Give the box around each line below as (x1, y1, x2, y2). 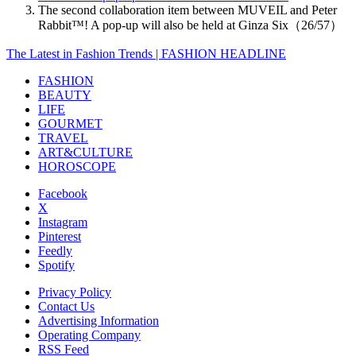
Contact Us (38, 299, 95, 313)
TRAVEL (38, 130, 88, 145)
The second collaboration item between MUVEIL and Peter (38, 2, 337, 17)
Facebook (38, 186, 87, 200)
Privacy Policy (38, 284, 111, 299)
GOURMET (38, 116, 103, 130)
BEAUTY (38, 87, 91, 102)
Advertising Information (38, 313, 159, 327)
